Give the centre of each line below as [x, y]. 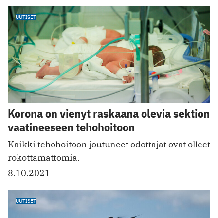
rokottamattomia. [44, 158]
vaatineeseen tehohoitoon [71, 127]
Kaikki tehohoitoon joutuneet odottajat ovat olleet [109, 145]
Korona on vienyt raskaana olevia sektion [109, 114]
